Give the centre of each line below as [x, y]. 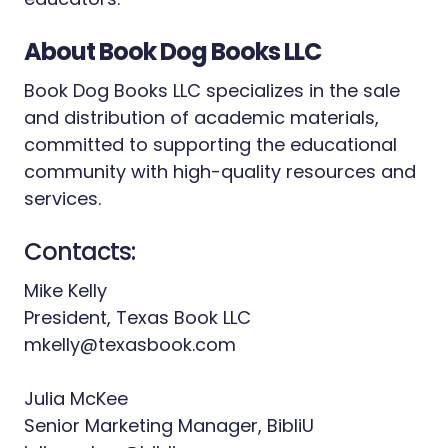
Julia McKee [78, 398]
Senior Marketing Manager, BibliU [169, 425]
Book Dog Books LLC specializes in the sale [212, 90]
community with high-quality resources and [220, 171]
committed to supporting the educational [210, 144]
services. [62, 198]
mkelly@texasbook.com [130, 344]
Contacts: [79, 251]
